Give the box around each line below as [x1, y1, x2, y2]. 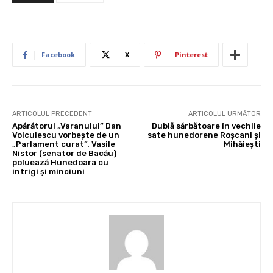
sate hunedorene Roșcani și [147, 130, 261, 140]
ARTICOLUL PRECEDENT [12, 110, 92, 118]
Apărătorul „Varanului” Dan [12, 121, 121, 130]
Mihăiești [223, 140, 261, 149]
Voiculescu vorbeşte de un [12, 130, 119, 140]
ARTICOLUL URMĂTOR [188, 110, 261, 118]
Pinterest [175, 50, 208, 59]
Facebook [41, 50, 75, 59]
